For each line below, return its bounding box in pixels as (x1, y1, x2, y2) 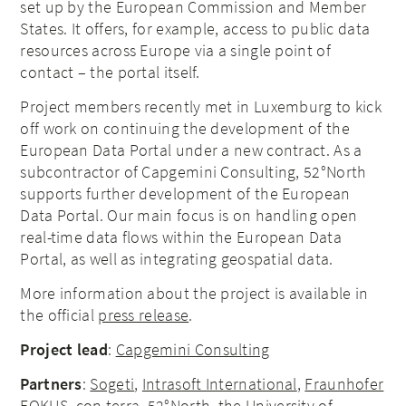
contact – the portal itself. (20, 62, 200, 83)
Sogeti (90, 373, 135, 395)
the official (20, 304, 99, 326)
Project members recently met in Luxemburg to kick (20, 96, 382, 118)
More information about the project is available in (20, 283, 369, 304)
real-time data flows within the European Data (20, 227, 342, 248)
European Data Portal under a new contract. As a (20, 140, 362, 161)
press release (98, 304, 189, 326)
